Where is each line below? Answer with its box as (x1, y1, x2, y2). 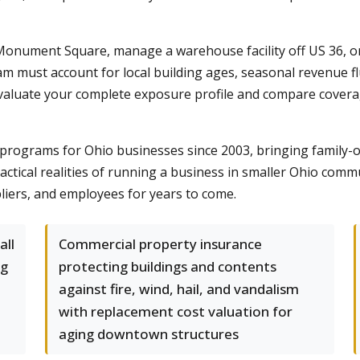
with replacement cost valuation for (59, 302, 292, 321)
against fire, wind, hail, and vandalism (59, 280, 299, 298)
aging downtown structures (59, 325, 239, 343)
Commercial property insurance (59, 235, 262, 253)
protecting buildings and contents (59, 257, 276, 276)
